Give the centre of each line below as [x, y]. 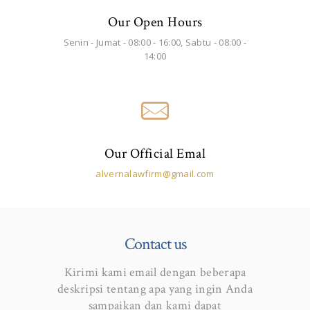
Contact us [155, 244]
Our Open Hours [155, 22]
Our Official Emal [155, 154]
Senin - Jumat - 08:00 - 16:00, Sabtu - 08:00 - [155, 42]
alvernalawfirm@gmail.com [155, 173]
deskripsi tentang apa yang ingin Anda [155, 289]
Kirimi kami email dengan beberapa [155, 272]
